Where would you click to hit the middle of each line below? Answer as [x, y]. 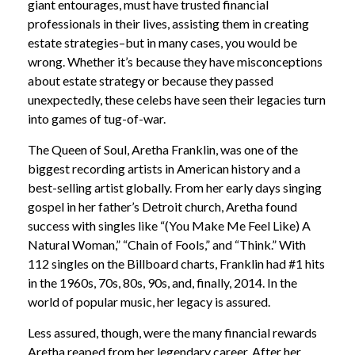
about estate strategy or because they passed [151, 80]
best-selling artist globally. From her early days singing [175, 187]
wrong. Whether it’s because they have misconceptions [175, 61]
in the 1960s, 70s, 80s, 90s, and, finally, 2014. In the [162, 282]
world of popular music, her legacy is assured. [150, 302]
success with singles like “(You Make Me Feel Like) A [169, 225]
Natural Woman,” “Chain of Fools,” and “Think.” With [167, 244]
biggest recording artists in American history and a [164, 168]
